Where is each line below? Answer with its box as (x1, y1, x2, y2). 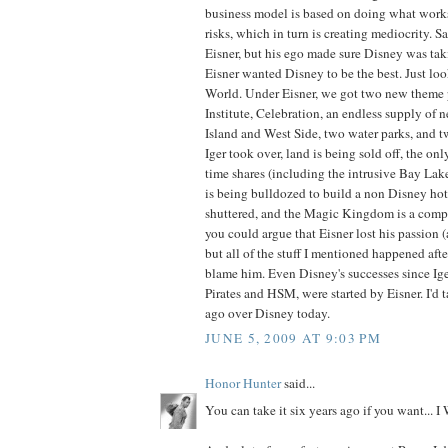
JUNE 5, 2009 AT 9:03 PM (205, 329, 381, 348)
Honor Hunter (205, 374, 281, 393)
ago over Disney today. (205, 303, 330, 322)
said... (281, 374, 315, 393)
